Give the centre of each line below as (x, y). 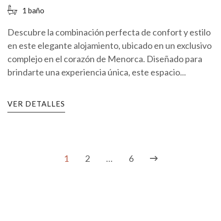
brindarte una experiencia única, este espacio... (97, 72)
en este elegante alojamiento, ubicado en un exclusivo (110, 46)
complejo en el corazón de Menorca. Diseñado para (105, 59)
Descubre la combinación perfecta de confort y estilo (109, 32)
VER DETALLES (36, 104)
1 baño (33, 10)
